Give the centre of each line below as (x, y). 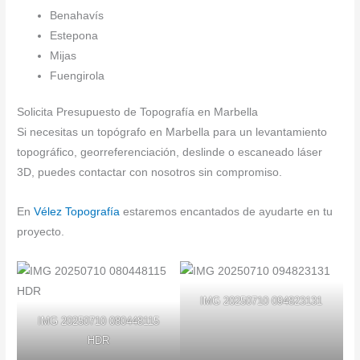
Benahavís (77, 15)
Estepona (74, 35)
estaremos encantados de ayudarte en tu (227, 212)
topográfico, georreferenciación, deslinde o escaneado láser (170, 153)
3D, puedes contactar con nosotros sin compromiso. (150, 173)
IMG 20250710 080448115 (99, 321)
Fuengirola (78, 76)
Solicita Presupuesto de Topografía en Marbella (138, 112)
